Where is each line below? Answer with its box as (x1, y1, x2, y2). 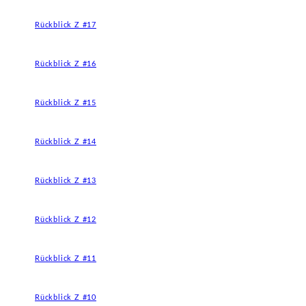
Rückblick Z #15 (35, 99, 96, 107)
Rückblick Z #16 (35, 60, 96, 68)
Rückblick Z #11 (35, 255, 96, 262)
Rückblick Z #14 (35, 138, 96, 145)
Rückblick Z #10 (35, 294, 96, 301)
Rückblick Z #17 (35, 21, 96, 29)
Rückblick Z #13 (35, 177, 96, 184)
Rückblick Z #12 (35, 216, 96, 223)
